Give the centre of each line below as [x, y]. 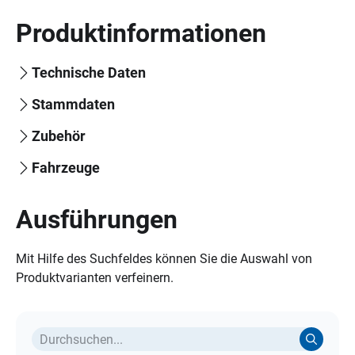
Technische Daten [89, 73]
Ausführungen [97, 219]
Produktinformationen [141, 33]
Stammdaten [73, 104]
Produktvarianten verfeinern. [95, 278]
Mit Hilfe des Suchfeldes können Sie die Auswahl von [164, 259]
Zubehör [59, 136]
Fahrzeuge [66, 168]
